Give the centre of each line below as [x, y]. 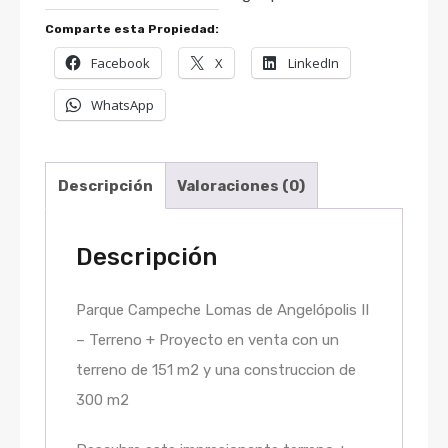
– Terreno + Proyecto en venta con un [207, 340]
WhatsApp [122, 105]
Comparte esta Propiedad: [132, 29]
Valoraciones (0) [241, 185]
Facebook [120, 63]
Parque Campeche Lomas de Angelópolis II [222, 310]
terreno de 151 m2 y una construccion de [216, 370]
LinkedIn [313, 63]
